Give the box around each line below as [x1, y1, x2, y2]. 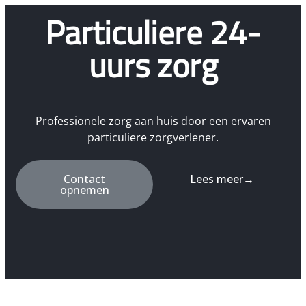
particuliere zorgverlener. [87, 130, 219, 145]
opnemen [59, 182, 109, 197]
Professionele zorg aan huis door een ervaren [35, 113, 271, 128]
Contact [64, 171, 105, 186]
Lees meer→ [189, 171, 254, 186]
